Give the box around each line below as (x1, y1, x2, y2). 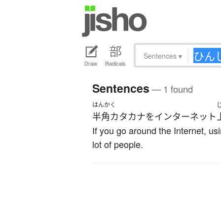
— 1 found (149, 82, 193, 96)
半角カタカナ (92, 110, 146, 123)
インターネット (154, 110, 217, 123)
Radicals (105, 59, 126, 68)
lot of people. (92, 138, 143, 151)
